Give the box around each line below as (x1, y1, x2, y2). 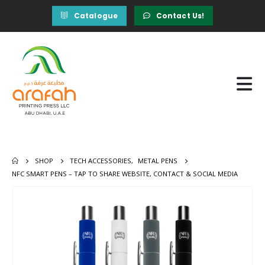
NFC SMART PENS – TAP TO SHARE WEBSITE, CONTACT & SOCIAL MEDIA (12, 169, 238, 178)
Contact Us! (156, 11, 205, 21)
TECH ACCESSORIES (70, 156, 132, 165)
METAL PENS (138, 156, 178, 165)
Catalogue (73, 11, 118, 21)
